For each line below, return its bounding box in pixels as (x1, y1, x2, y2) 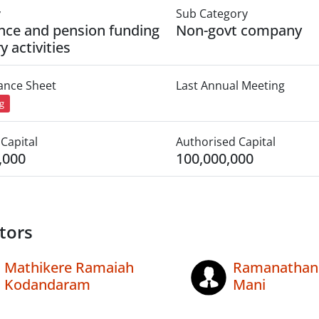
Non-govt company (175, 21, 302, 40)
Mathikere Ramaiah (4, 258, 134, 278)
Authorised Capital (175, 134, 276, 150)
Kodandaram (4, 275, 90, 295)
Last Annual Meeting (175, 78, 285, 93)
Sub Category (175, 6, 248, 21)
